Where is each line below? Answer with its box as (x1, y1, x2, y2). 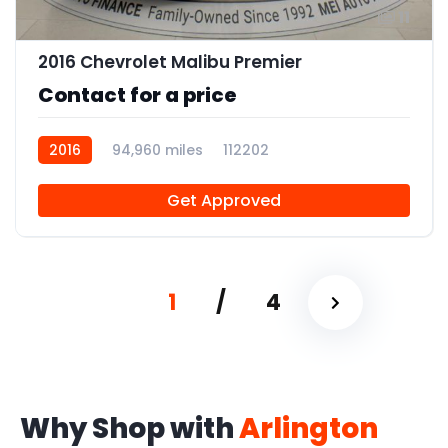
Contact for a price (38, 81, 237, 110)
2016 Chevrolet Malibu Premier (38, 50, 302, 75)
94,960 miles (112, 140, 203, 161)
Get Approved (167, 189, 281, 213)
